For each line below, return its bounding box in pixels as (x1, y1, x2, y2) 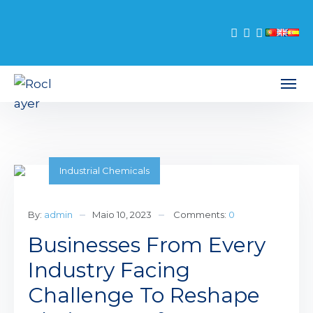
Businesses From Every (28, 232, 265, 258)
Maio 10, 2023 (92, 209, 152, 220)
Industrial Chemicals (59, 165, 150, 176)
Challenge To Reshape (28, 282, 260, 308)
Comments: (173, 209, 228, 220)
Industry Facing (28, 257, 190, 283)
